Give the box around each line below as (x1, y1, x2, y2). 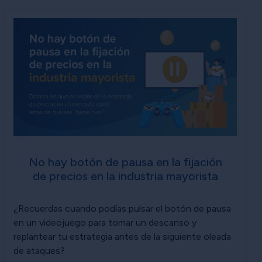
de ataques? (13, 244, 65, 256)
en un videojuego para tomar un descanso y (13, 216, 196, 228)
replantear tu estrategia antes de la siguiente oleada (13, 230, 231, 242)
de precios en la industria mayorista (32, 168, 218, 183)
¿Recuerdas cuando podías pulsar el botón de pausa (13, 202, 231, 214)
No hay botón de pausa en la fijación (28, 154, 222, 169)
